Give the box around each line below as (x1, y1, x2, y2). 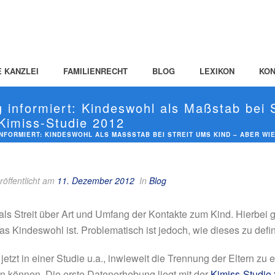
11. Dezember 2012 (57, 174, 134, 187)
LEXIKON (199, 65, 235, 77)
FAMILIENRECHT (63, 65, 128, 77)
